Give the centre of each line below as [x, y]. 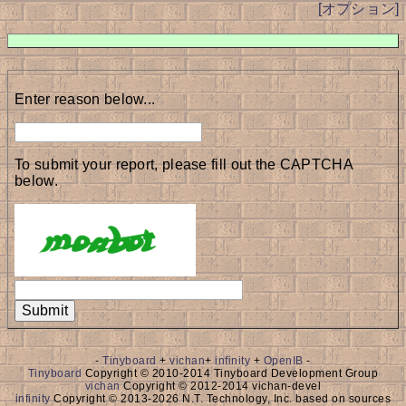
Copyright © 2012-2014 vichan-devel [221, 386]
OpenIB [283, 361]
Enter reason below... [85, 99]
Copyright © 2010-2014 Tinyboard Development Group [230, 373]
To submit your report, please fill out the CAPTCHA [184, 164]
